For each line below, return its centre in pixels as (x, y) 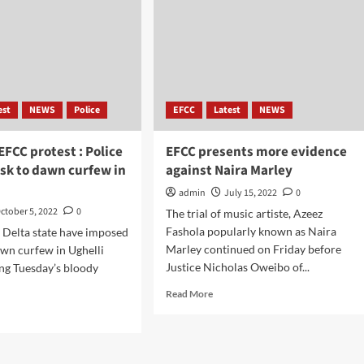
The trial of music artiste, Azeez (244, 213)
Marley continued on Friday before (253, 249)
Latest (227, 110)
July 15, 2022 (250, 193)
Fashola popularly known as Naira (251, 231)
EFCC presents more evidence (256, 152)
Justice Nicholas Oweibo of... (237, 267)
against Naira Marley (229, 171)
